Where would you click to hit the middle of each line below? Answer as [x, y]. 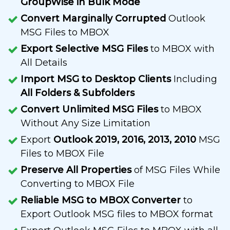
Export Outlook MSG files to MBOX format [117, 214]
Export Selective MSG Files [84, 49]
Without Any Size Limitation [85, 123]
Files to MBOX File [62, 154]
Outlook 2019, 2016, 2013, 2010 [125, 140]
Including [194, 79]
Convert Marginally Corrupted [93, 19]
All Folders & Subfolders [78, 93]
